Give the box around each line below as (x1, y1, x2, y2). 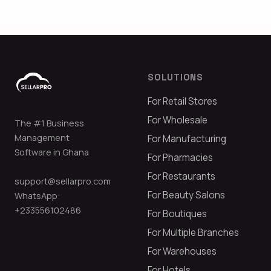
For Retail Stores (148, 94, 217, 108)
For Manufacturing (148, 132, 226, 145)
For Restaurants (148, 169, 215, 183)
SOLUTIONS (148, 71, 203, 83)
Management (15, 131, 70, 143)
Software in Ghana (15, 146, 89, 158)
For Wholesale (148, 113, 207, 126)
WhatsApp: (15, 189, 60, 201)
